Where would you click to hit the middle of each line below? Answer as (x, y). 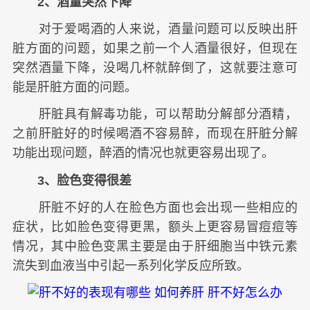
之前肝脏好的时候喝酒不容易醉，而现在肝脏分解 (155, 134)
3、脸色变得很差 (72, 180)
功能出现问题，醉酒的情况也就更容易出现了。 (143, 153)
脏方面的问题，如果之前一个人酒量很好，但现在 (155, 49)
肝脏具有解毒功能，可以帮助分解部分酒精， (155, 115)
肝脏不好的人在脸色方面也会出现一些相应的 (155, 207)
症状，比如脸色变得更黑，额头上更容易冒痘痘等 (155, 227)
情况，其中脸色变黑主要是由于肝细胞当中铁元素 (155, 246)
